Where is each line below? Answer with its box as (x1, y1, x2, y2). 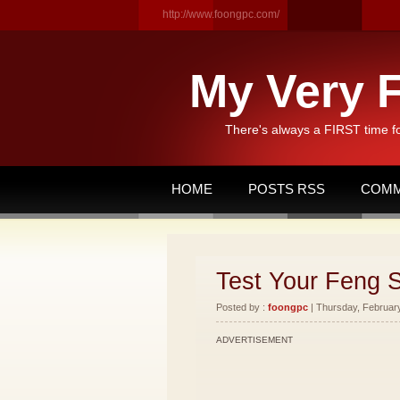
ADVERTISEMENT (216, 335, 293, 345)
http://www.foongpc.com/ (162, 8, 279, 21)
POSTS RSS (248, 181, 325, 196)
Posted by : (216, 302, 268, 312)
